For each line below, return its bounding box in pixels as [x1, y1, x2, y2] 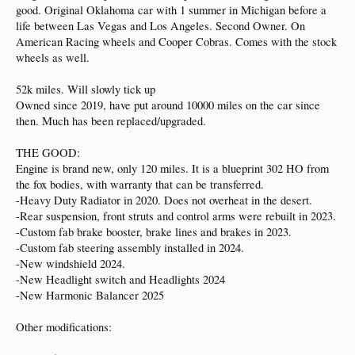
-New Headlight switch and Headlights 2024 [16, 272, 225, 287]
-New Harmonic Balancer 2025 [16, 288, 164, 303]
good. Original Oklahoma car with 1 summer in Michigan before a [16, 2, 326, 17]
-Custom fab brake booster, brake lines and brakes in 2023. [16, 224, 292, 239]
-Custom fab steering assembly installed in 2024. [16, 240, 244, 255]
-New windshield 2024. [16, 256, 125, 271]
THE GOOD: [16, 145, 80, 160]
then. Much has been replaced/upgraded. [16, 113, 206, 128]
